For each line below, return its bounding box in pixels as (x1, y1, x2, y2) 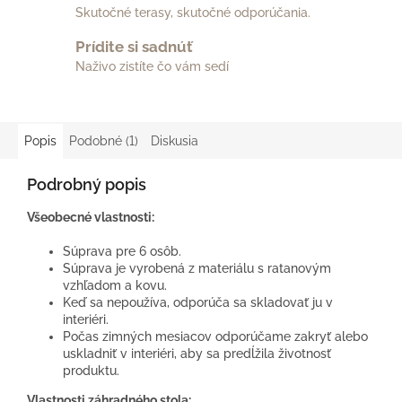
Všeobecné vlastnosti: (27, 210, 154, 225)
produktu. (63, 363, 119, 379)
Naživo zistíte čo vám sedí (75, 59, 229, 74)
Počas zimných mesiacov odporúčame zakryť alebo (63, 329, 368, 345)
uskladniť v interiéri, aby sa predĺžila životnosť (63, 346, 331, 362)
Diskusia (151, 134, 198, 149)
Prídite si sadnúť (75, 38, 193, 57)
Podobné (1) (69, 134, 138, 149)
